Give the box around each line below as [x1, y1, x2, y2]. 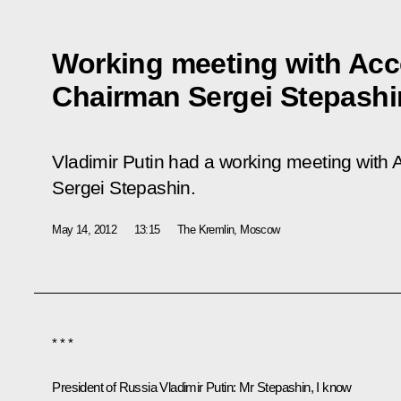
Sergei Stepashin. [52, 176, 196, 199]
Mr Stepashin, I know [235, 379, 352, 395]
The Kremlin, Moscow [177, 222, 280, 236]
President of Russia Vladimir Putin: [52, 379, 236, 395]
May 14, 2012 [52, 222, 117, 236]
